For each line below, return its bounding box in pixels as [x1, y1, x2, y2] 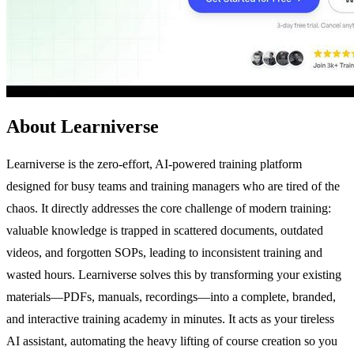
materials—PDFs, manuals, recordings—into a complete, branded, [6, 289, 336, 303]
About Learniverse [6, 115, 159, 137]
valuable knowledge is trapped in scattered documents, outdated [6, 223, 323, 237]
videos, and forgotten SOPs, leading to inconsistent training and [6, 245, 322, 259]
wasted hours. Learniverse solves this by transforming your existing [6, 267, 341, 281]
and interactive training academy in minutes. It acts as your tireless [6, 311, 334, 326]
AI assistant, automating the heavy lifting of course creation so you [6, 333, 337, 348]
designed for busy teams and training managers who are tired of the [6, 179, 340, 193]
